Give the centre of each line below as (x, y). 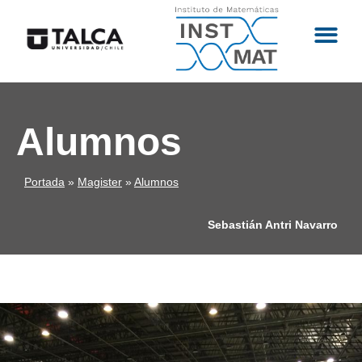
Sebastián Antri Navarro (273, 224)
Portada (44, 182)
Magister (100, 182)
